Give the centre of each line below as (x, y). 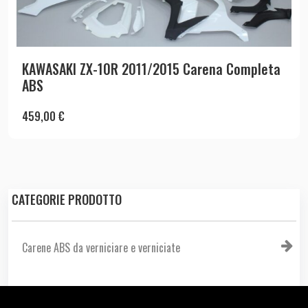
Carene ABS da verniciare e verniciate (101, 247)
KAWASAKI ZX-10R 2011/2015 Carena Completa (151, 68)
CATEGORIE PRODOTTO (67, 199)
